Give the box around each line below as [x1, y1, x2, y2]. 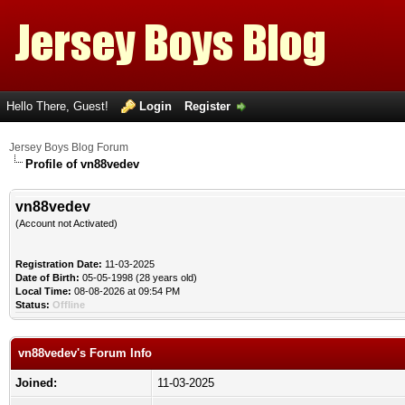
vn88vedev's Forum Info [18, 346, 152, 360]
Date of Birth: [15, 272, 80, 283]
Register [184, 99, 231, 113]
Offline [52, 299, 85, 310]
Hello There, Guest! [6, 99, 112, 113]
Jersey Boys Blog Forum [9, 141, 128, 154]
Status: [15, 299, 50, 310]
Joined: [15, 376, 57, 390]
